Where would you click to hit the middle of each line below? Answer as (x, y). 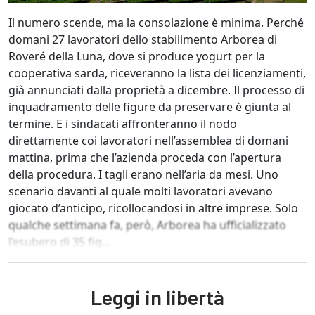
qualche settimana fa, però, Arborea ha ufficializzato (147, 225)
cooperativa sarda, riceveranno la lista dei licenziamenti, (157, 73)
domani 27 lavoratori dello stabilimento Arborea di (143, 40)
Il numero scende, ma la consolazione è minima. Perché (156, 23)
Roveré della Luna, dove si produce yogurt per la (137, 57)
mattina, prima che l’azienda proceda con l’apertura (145, 158)
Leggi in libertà (157, 297)
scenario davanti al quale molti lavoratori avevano (141, 192)
